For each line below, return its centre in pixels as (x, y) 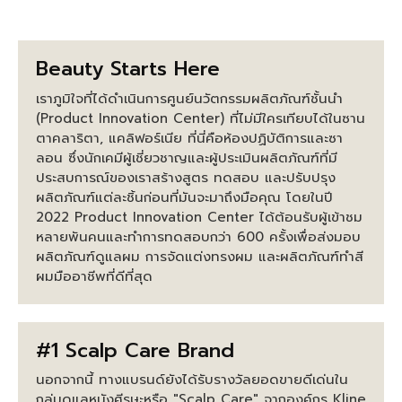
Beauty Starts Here (128, 68)
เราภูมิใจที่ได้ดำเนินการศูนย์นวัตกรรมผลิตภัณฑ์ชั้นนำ (189, 98)
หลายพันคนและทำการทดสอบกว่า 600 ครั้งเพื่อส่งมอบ (198, 236)
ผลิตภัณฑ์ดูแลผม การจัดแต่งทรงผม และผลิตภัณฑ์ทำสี (200, 256)
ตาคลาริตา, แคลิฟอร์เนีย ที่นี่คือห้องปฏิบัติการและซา (189, 138)
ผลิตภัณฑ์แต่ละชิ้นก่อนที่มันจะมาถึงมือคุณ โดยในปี (184, 197)
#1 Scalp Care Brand (135, 350)
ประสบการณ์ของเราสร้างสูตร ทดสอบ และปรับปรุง (186, 177)
